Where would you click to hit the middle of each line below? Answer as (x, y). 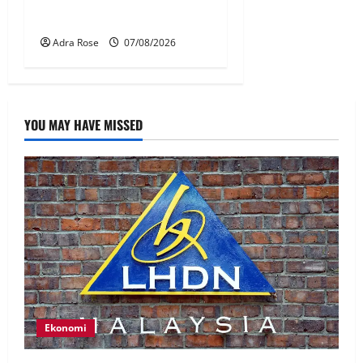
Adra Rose (76, 42)
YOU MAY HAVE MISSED (83, 124)
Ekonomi (66, 327)
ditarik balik (77, 20)
